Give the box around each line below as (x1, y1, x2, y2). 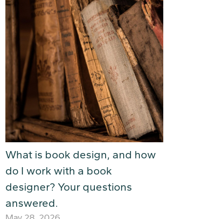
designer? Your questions (5, 180, 132, 194)
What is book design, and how (5, 148, 156, 161)
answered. (5, 197, 58, 210)
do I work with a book (5, 164, 112, 177)
